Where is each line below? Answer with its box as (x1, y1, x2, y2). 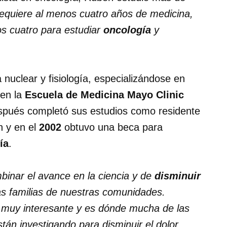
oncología (103, 24, 151, 36)
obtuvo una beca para (61, 122, 163, 133)
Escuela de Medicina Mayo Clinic (25, 89, 184, 101)
